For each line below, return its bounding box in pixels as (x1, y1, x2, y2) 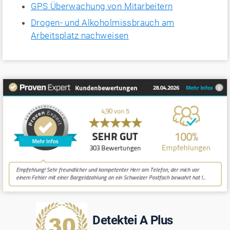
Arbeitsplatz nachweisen (31, 30, 129, 41)
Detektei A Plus (92, 213, 173, 227)
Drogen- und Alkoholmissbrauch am (31, 17, 175, 28)
